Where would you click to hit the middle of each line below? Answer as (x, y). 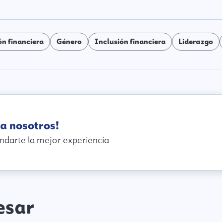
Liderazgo (196, 42)
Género (69, 42)
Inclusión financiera (130, 42)
